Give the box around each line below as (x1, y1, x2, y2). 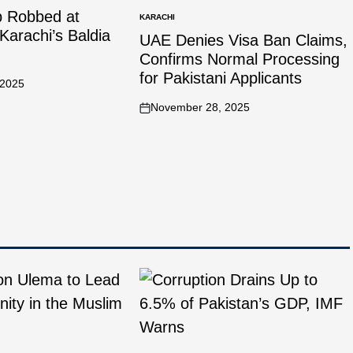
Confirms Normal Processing (139, 50, 340, 68)
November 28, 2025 (150, 101, 251, 113)
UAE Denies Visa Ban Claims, (139, 32, 348, 49)
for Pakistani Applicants (139, 69, 303, 87)
